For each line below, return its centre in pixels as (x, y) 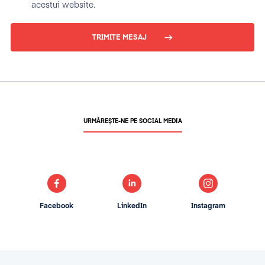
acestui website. (63, 5)
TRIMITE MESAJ (119, 38)
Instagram (208, 206)
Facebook (57, 206)
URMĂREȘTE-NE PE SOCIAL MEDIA (132, 121)
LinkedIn (132, 206)
